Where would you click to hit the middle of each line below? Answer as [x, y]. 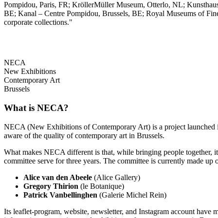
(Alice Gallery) [116, 177]
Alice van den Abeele [58, 177]
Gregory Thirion [51, 186]
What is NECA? [36, 108]
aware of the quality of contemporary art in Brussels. [84, 135]
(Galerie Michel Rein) [132, 195]
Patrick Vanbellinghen [60, 195]
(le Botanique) [101, 186]
